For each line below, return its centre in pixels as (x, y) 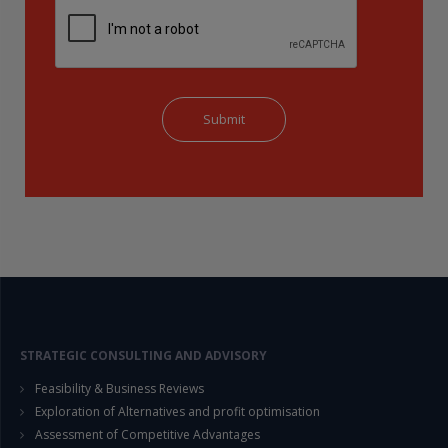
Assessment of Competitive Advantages (147, 434)
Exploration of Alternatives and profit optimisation (177, 411)
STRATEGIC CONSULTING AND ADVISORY (143, 355)
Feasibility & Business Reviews (119, 388)
